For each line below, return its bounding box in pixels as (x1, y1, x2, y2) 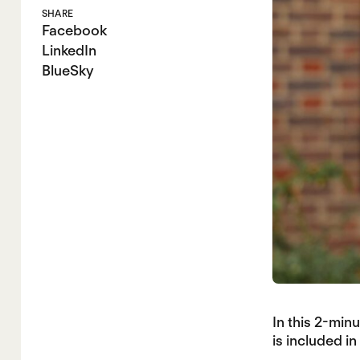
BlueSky (41, 62, 94, 80)
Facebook (41, 22, 107, 39)
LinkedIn (41, 42, 96, 59)
